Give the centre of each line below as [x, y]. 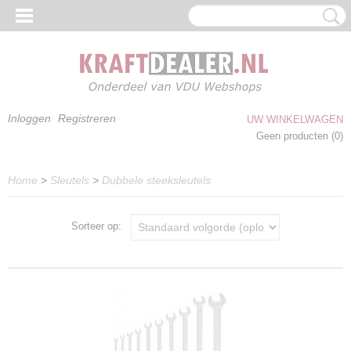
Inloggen [29, 118]
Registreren [87, 118]
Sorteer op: [101, 226]
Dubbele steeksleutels [156, 180]
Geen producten [294, 136]
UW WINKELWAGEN [295, 119]
